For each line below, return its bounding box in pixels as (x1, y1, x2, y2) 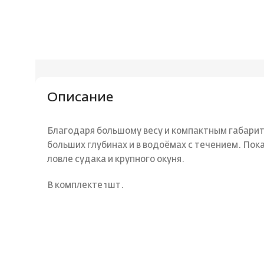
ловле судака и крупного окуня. (47, 155, 184, 164)
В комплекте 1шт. (47, 181, 124, 190)
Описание (47, 91, 113, 105)
